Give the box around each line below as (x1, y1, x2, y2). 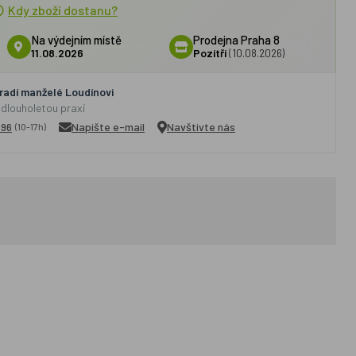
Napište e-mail (71, 120, 145, 133)
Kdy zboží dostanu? (7, 2, 118, 17)
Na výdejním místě (30, 33, 122, 47)
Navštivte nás (166, 120, 235, 133)
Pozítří (193, 46, 227, 60)
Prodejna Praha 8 (193, 33, 281, 47)
